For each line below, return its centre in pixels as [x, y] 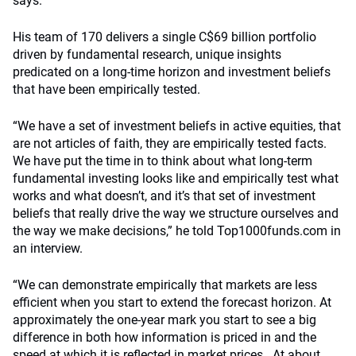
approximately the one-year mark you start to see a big [164, 320]
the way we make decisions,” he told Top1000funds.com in [177, 231]
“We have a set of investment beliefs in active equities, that [177, 126]
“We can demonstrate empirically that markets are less [165, 285]
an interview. [48, 248]
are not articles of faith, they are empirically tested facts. [170, 143]
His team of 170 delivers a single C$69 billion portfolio [164, 37]
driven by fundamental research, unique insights [147, 54]
